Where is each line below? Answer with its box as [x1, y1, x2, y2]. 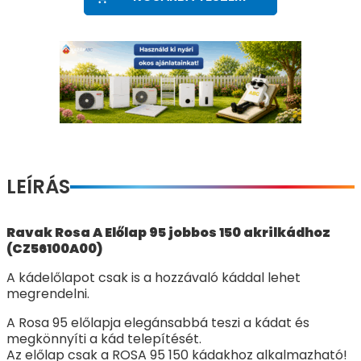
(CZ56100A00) [6, 239, 102, 258]
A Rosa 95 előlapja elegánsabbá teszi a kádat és [6, 313, 309, 332]
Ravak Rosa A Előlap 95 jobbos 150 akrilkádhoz [6, 223, 330, 242]
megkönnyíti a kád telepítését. [6, 330, 201, 348]
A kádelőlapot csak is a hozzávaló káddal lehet [6, 268, 301, 287]
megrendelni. [6, 284, 89, 303]
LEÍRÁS [6, 173, 70, 200]
